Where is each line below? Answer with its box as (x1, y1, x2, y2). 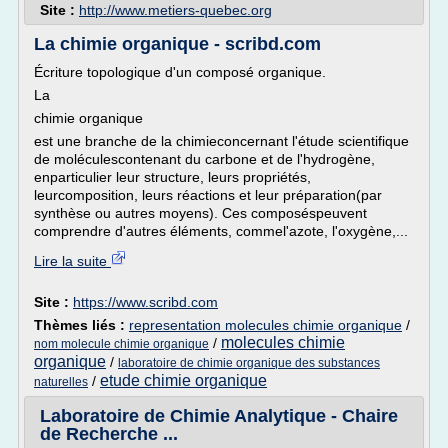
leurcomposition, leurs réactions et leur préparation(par (34, 187, 382, 203)
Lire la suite (34, 253, 111, 269)
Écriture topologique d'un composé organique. (34, 64, 326, 80)
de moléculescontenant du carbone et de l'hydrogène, (34, 151, 375, 167)
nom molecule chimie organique (34, 337, 209, 351)
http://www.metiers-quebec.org (79, 2, 272, 18)
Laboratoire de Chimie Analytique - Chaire (40, 406, 398, 426)
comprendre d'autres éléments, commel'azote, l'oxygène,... (34, 223, 408, 239)
